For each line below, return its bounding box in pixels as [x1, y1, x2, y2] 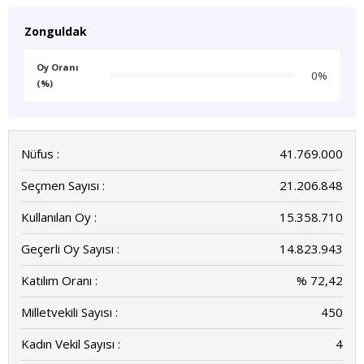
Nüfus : [21, 145, 59, 162]
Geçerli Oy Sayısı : [21, 240, 119, 257]
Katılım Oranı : [21, 272, 97, 288]
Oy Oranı [37, 61, 79, 73]
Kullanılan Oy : [21, 209, 97, 225]
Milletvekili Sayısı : [21, 304, 118, 320]
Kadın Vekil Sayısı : [21, 336, 120, 352]
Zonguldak [24, 24, 87, 39]
